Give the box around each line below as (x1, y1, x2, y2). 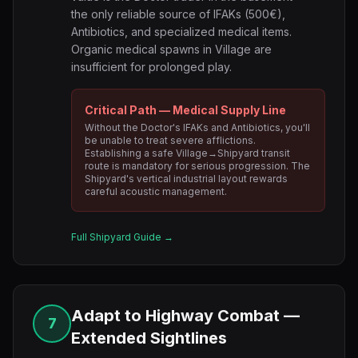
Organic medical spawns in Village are (71, 42, 272, 56)
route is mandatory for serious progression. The (85, 160, 310, 172)
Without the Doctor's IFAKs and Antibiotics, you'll (85, 121, 310, 133)
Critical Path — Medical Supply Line (85, 103, 286, 117)
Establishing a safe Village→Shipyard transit (85, 147, 290, 159)
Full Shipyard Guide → (71, 231, 173, 243)
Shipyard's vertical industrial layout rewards (85, 173, 288, 185)
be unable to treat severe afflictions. (85, 134, 256, 146)
